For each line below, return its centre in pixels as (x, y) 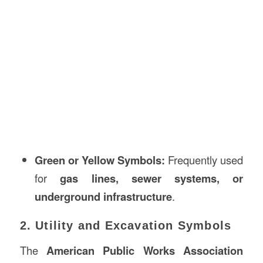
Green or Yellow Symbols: (100, 160)
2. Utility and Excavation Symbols (126, 226)
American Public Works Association (145, 250)
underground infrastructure (103, 197)
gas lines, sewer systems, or (152, 178)
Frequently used (204, 160)
